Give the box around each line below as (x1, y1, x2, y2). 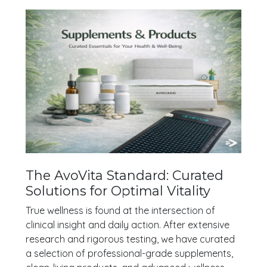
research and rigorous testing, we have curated (26, 232, 235, 245)
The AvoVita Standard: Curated (26, 167, 224, 183)
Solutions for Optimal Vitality (26, 182, 211, 198)
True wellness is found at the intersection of (26, 204, 216, 216)
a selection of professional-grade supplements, (26, 247, 234, 259)
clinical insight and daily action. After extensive (26, 218, 230, 231)
